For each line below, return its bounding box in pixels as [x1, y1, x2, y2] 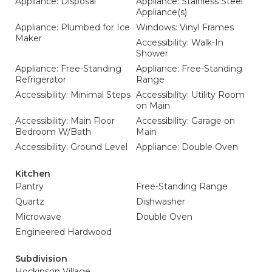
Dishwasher [136, 196, 185, 207]
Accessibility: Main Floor [15, 115, 115, 126]
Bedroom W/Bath [15, 126, 91, 137]
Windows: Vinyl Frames [136, 22, 234, 33]
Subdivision [15, 253, 67, 264]
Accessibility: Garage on [136, 115, 235, 126]
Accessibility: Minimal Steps [15, 89, 131, 100]
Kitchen [15, 168, 50, 179]
